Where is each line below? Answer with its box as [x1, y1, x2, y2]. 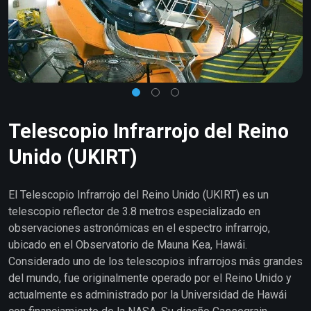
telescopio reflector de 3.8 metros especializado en [8, 205, 260, 218]
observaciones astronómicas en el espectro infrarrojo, [8, 221, 270, 235]
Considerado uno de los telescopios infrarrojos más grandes [8, 255, 303, 268]
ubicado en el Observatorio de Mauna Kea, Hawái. [8, 238, 247, 251]
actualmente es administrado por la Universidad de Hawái [8, 288, 287, 301]
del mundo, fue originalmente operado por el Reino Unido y [8, 271, 292, 285]
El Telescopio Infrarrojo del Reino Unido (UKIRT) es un [8, 188, 269, 201]
